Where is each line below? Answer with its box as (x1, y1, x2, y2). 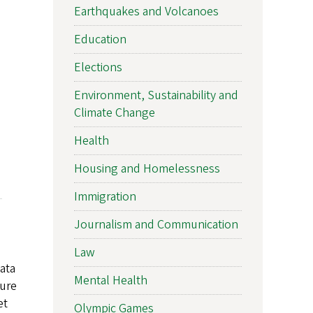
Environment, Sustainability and (74, 86, 238, 104)
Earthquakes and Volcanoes (74, 2, 219, 20)
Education (74, 30, 126, 48)
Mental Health (74, 271, 147, 289)
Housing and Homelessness (74, 159, 220, 177)
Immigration (74, 187, 136, 205)
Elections (74, 58, 122, 76)
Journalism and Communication (74, 215, 238, 233)
